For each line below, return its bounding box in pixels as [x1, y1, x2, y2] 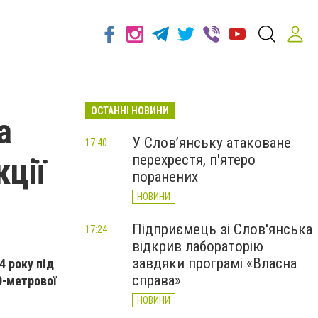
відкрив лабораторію [132, 238, 263, 255]
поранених [132, 168, 198, 185]
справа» [132, 272, 181, 289]
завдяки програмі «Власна [132, 255, 297, 272]
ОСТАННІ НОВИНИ [91, 105, 169, 116]
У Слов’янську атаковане [132, 134, 291, 151]
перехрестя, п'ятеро [132, 151, 256, 168]
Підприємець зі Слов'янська [132, 221, 312, 238]
